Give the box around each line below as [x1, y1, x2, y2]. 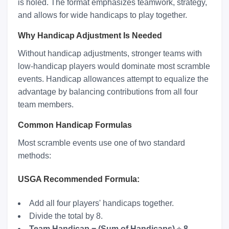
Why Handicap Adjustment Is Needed [18, 31, 162, 40]
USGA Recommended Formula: [18, 175, 140, 184]
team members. [18, 100, 74, 109]
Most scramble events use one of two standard [18, 139, 185, 147]
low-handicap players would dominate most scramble [18, 62, 210, 71]
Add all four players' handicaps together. [29, 198, 174, 208]
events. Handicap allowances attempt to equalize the [18, 75, 209, 83]
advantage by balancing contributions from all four [18, 87, 198, 96]
